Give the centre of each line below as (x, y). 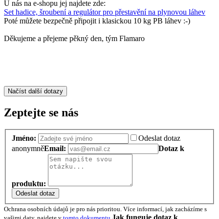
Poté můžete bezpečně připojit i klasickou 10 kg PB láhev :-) (98, 21)
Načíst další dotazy (35, 91)
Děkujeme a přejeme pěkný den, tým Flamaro (74, 39)
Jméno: (25, 138)
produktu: (30, 183)
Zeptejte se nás (41, 113)
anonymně (28, 148)
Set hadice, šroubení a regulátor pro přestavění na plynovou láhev (105, 12)
